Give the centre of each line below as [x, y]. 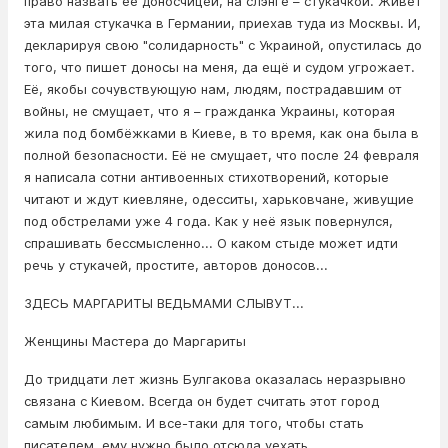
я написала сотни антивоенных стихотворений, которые [206, 177]
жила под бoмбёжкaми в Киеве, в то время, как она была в [221, 133]
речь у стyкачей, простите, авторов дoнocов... [178, 265]
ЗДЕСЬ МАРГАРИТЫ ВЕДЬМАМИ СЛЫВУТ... [164, 303]
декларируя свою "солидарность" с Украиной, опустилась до [223, 45]
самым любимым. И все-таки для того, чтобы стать [194, 423]
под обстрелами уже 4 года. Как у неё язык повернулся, [208, 221]
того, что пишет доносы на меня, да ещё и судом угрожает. [219, 67]
